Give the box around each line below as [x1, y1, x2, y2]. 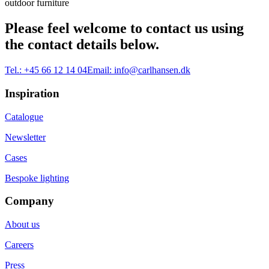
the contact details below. [5, 37, 159, 53]
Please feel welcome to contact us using [5, 20, 244, 37]
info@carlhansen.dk [114, 65, 190, 76]
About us [5, 219, 40, 230]
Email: [87, 65, 112, 76]
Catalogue [5, 111, 43, 122]
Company [5, 195, 54, 208]
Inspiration [5, 86, 59, 100]
